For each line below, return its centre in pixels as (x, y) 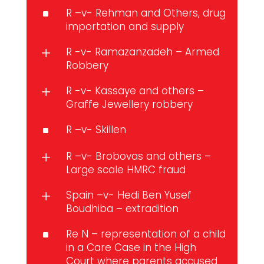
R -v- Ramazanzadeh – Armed (142, 52)
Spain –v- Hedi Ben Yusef (128, 195)
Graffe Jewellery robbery (129, 105)
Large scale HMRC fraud (126, 170)
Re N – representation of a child (146, 234)
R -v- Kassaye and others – (135, 91)
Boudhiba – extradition (122, 209)
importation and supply (125, 27)
